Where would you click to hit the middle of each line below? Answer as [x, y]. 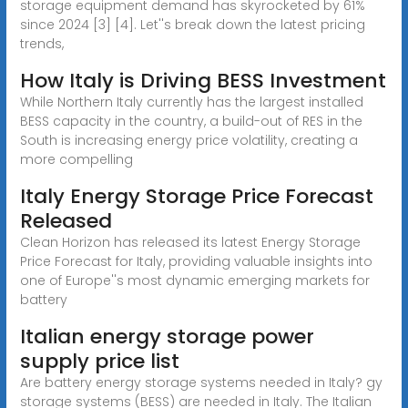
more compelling [76, 159]
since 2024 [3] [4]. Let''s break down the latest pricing [192, 24]
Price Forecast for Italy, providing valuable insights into [196, 261]
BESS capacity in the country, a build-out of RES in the [191, 121]
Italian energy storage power [167, 336]
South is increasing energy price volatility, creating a [189, 140]
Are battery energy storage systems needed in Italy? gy [201, 382]
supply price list [99, 361]
